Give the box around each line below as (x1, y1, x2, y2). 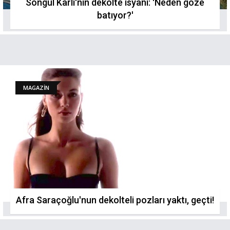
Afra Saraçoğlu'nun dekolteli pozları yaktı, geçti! (16, 195, 214, 205)
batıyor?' (97, 10, 133, 21)
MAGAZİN (23, 84, 49, 91)
